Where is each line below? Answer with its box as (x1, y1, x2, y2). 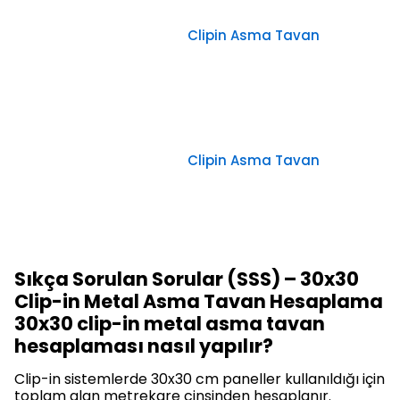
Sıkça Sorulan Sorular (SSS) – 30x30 (14, 266, 359, 293)
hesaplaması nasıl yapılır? (14, 333, 273, 360)
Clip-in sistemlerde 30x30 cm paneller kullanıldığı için (14, 369, 385, 390)
